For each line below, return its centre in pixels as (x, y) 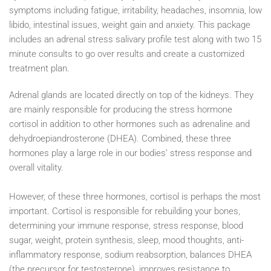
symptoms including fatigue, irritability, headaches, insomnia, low (135, 10)
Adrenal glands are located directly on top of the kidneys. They (131, 95)
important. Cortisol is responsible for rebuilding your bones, (125, 211)
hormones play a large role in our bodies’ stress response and (130, 153)
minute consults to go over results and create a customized (127, 54)
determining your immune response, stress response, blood (126, 225)
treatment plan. (39, 68)
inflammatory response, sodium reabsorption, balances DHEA (130, 254)
